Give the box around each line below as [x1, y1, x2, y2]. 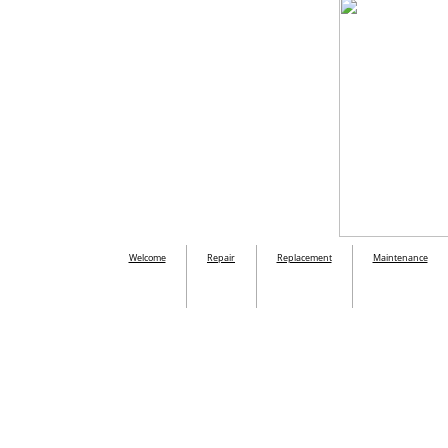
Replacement [276, 251, 332, 264]
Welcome [128, 251, 166, 264]
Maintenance [372, 251, 428, 264]
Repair [207, 251, 235, 264]
